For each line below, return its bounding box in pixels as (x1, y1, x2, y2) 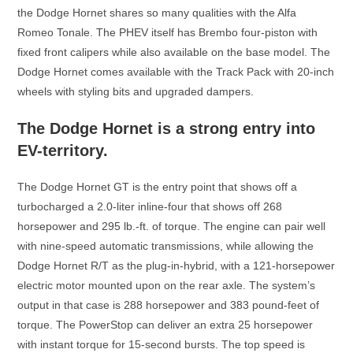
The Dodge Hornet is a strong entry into (17, 120, 316, 138)
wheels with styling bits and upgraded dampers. (17, 85, 255, 98)
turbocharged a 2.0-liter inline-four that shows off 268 (17, 200, 283, 214)
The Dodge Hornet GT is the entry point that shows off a (17, 180, 298, 194)
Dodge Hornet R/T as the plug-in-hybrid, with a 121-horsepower (17, 259, 336, 273)
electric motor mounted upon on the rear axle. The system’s (17, 279, 316, 292)
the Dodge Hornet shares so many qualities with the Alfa (17, 6, 297, 20)
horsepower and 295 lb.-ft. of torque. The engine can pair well (17, 220, 326, 233)
